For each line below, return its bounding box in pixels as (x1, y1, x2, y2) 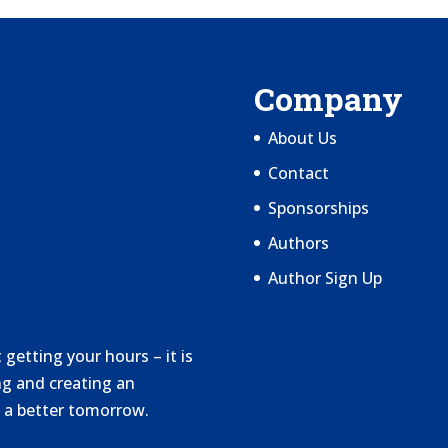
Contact (267, 161, 329, 184)
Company (253, 76, 403, 120)
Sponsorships (267, 196, 369, 219)
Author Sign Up (267, 266, 382, 289)
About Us (267, 126, 337, 149)
